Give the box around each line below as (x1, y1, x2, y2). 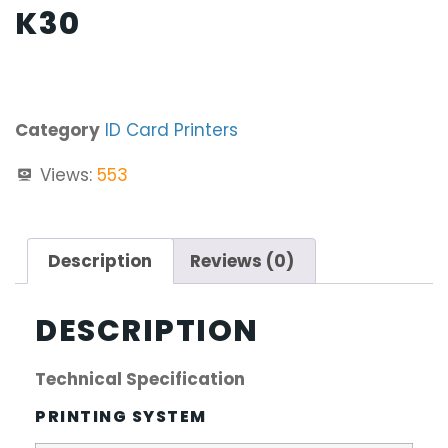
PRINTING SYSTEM (35, 404, 207, 428)
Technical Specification (35, 367, 245, 392)
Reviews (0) (190, 248, 295, 273)
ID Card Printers (105, 117, 238, 142)
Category (15, 117, 100, 142)
